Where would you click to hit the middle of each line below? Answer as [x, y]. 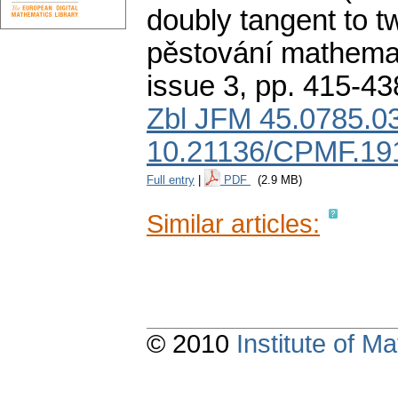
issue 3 [193, 87]
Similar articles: [233, 224]
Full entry [171, 180]
